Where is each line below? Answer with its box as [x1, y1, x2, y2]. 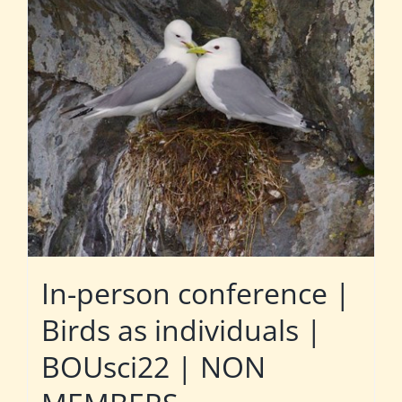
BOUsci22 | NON [41, 347, 266, 387]
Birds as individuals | [41, 310, 322, 350]
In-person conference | [41, 274, 351, 313]
